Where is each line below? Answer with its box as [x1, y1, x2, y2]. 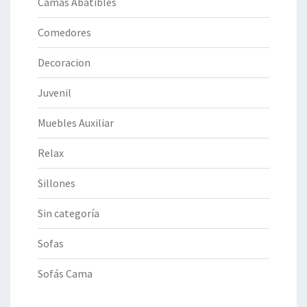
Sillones [38, 176, 75, 191]
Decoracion [38, 56, 90, 70]
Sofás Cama [38, 267, 93, 281]
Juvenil [38, 86, 71, 100]
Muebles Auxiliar [38, 116, 114, 130]
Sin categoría [38, 206, 99, 221]
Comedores [38, 25, 91, 40]
